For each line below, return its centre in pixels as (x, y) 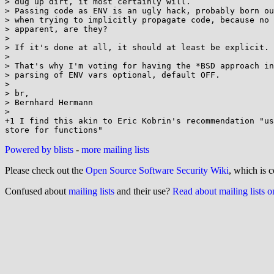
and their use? (143, 191)
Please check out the (45, 170)
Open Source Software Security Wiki (157, 170)
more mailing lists (115, 150)
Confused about (37, 191)
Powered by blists (39, 150)
